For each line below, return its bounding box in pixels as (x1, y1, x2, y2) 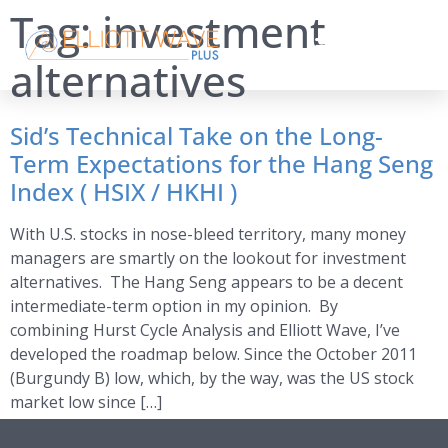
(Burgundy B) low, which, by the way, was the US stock (10, 367, 414, 389)
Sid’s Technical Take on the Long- (10, 119, 383, 152)
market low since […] (10, 391, 162, 413)
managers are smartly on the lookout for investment (10, 247, 406, 269)
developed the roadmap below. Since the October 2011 (10, 343, 417, 365)
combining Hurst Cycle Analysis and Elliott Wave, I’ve (10, 319, 400, 341)
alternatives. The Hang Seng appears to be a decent (10, 271, 403, 293)
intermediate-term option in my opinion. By (10, 295, 338, 317)
